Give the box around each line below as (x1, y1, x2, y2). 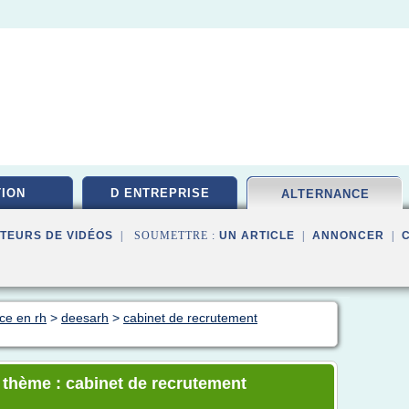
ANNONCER (312, 229, 384, 242)
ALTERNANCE (280, 187, 370, 201)
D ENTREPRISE (110, 186, 210, 200)
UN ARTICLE (219, 229, 295, 242)
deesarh (61, 310, 109, 325)
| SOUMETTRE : (113, 229, 219, 242)
